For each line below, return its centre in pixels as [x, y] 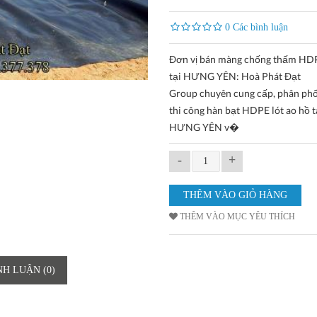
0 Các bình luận [256, 27]
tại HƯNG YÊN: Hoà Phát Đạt [235, 76]
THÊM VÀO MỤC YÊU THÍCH [237, 217]
